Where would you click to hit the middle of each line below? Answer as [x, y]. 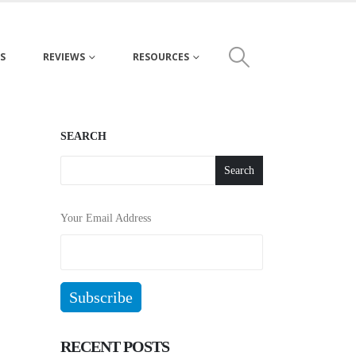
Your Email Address [106, 218]
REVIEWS [64, 57]
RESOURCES [161, 57]
